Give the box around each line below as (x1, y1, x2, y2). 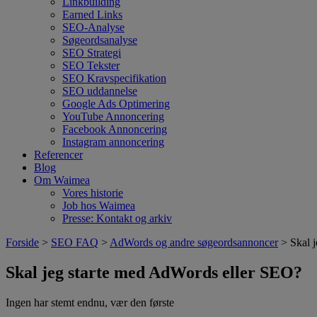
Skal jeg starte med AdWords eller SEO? (6, 263, 302, 282)
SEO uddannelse (62, 85, 137, 97)
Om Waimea (34, 174, 90, 186)
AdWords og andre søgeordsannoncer (110, 236, 278, 248)
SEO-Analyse (62, 21, 125, 33)
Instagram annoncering (62, 136, 164, 148)
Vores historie (62, 187, 123, 199)
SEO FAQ (51, 236, 98, 248)
